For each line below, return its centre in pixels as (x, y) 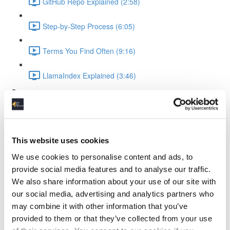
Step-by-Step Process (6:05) (89, 26)
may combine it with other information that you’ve (100, 206)
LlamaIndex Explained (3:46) (89, 75)
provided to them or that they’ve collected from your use (112, 218)
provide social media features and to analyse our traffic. (111, 169)
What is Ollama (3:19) (78, 119)
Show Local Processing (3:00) (91, 213)
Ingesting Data (48, 164)
